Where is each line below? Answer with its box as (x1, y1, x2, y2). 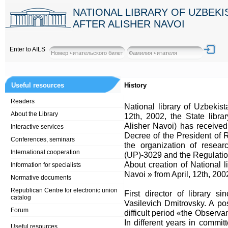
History (124, 81, 147, 89)
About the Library (11, 110, 58, 118)
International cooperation (11, 149, 80, 156)
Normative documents (11, 174, 71, 181)
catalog (11, 194, 31, 201)
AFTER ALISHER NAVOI (73, 18, 185, 30)
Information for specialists (11, 161, 81, 168)
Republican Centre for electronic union (11, 187, 118, 194)
